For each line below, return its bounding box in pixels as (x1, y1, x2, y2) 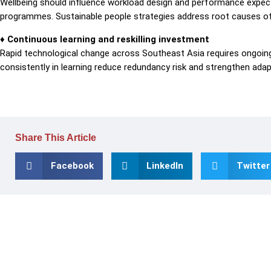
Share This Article (15, 132, 96, 143)
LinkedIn (146, 160, 183, 172)
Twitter (236, 160, 270, 172)
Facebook (50, 160, 94, 172)
